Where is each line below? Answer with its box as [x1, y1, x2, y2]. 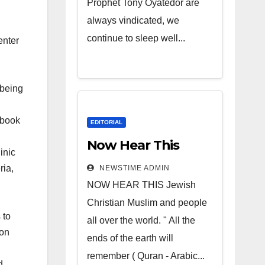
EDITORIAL [90, 119, 122, 125]
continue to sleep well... [86, 33, 185, 43]
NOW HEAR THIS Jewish [86, 180, 196, 190]
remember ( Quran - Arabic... [86, 251, 205, 261]
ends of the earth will [86, 233, 173, 243]
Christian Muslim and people [86, 198, 207, 208]
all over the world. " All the [86, 215, 195, 225]
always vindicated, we [86, 15, 179, 25]
